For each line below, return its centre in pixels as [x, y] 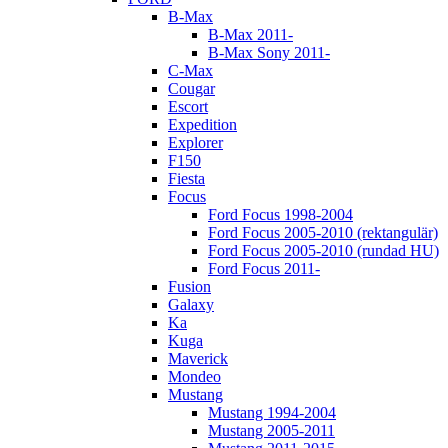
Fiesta [186, 178]
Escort [188, 106]
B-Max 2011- [250, 34]
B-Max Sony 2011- [269, 52]
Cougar [191, 88]
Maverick [198, 358]
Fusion [189, 286]
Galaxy [191, 304]
